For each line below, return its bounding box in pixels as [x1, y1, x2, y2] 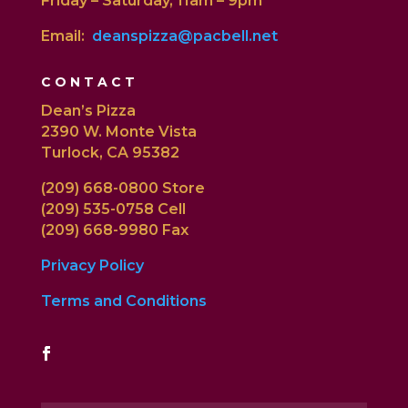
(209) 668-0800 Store [40, 179, 205, 198]
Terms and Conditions [40, 292, 207, 311]
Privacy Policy [40, 257, 144, 275]
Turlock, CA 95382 [40, 144, 179, 162]
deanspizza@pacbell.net [91, 27, 278, 46]
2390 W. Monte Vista [40, 123, 197, 141]
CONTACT [40, 74, 138, 91]
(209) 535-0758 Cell [40, 200, 186, 219]
